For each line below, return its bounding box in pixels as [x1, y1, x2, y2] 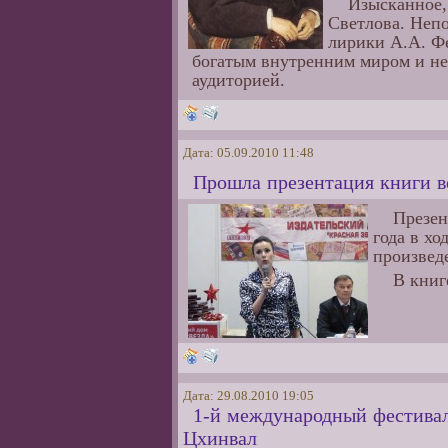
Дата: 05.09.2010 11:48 [183, 145, 314, 160]
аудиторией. [192, 70, 285, 90]
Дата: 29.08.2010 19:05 [183, 388, 314, 403]
